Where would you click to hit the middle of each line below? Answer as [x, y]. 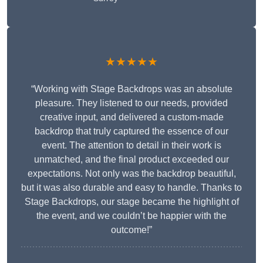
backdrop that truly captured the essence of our [131, 131]
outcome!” [131, 230]
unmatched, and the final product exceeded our [131, 160]
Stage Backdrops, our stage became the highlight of [131, 202]
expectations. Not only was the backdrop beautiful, [131, 174]
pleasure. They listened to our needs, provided [131, 103]
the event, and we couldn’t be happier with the [131, 216]
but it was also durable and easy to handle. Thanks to [131, 188]
